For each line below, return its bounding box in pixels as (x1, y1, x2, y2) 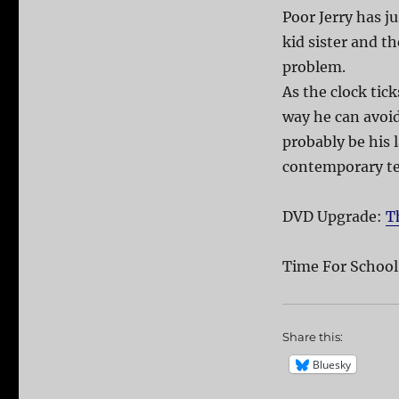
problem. (281, 58, 346, 77)
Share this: (281, 330, 343, 345)
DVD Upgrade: (281, 208, 386, 226)
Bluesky (312, 356, 351, 372)
